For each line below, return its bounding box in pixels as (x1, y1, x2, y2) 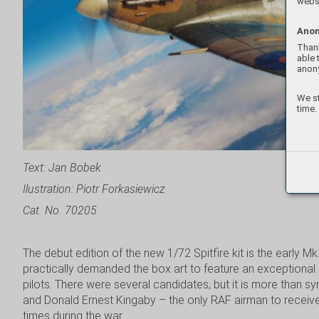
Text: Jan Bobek (23, 160, 101, 174)
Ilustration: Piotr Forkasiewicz (23, 182, 165, 196)
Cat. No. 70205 (23, 203, 97, 217)
